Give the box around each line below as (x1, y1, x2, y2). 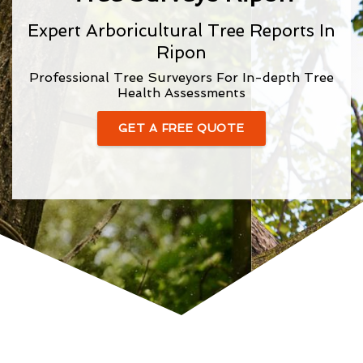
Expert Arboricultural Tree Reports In (28, 20, 335, 41)
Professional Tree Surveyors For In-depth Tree (29, 70, 334, 85)
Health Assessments (117, 85, 246, 100)
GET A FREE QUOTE (118, 122, 245, 135)
